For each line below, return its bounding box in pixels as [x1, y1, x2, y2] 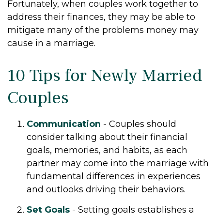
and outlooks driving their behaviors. [27, 184, 186, 195]
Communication [27, 118, 101, 129]
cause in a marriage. [7, 37, 95, 48]
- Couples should [101, 118, 176, 129]
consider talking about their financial [27, 131, 187, 142]
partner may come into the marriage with [27, 157, 209, 169]
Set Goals [27, 204, 70, 215]
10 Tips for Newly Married [7, 64, 202, 87]
